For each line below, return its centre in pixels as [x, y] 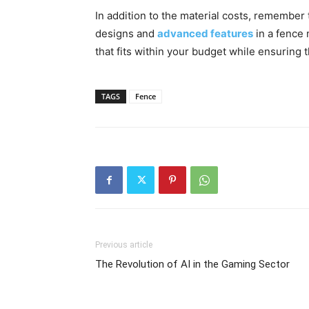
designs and [126, 33]
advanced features [205, 33]
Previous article [124, 245]
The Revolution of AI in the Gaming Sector [192, 264]
